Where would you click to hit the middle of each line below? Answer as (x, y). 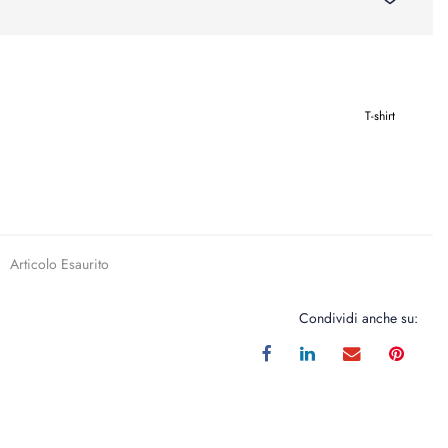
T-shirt (380, 115)
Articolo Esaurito (59, 264)
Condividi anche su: (358, 318)
